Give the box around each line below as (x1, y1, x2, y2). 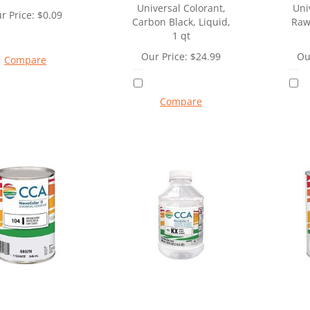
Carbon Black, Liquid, (131, 15, 230, 29)
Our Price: (141, 50, 188, 64)
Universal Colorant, (136, 1, 226, 15)
